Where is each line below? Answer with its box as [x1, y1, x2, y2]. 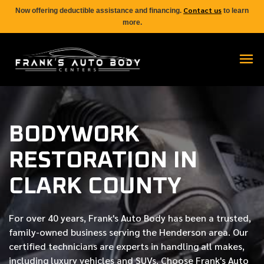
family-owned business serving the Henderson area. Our [9, 226, 248, 238]
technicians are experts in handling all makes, [46, 240, 245, 252]
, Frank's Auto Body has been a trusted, [84, 212, 251, 224]
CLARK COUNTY [9, 174, 181, 198]
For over [9, 212, 48, 224]
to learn [222, 6, 249, 15]
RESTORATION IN [9, 148, 197, 172]
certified [9, 240, 46, 252]
